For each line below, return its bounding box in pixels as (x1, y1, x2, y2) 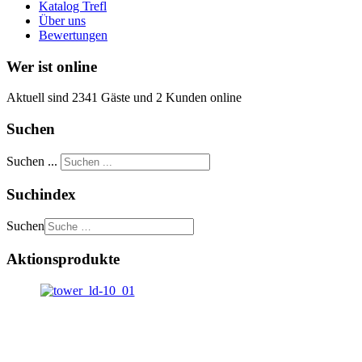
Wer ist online (6, 57, 97, 75)
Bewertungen (39, 27, 107, 42)
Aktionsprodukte (6, 250, 120, 267)
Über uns (39, 13, 86, 27)
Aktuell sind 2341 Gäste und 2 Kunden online (6, 90, 242, 105)
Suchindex (6, 185, 76, 203)
